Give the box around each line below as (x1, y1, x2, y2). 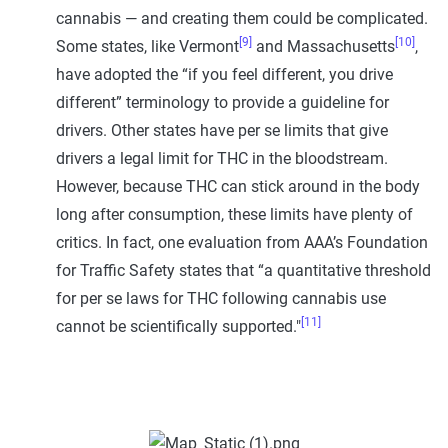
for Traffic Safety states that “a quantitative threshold (56, 260, 431, 280)
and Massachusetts (252, 36, 395, 56)
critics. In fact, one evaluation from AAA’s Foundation (56, 232, 428, 252)
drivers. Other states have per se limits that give (56, 120, 388, 140)
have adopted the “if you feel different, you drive (56, 64, 393, 84)
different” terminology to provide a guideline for (56, 92, 389, 112)
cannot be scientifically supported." (56, 316, 301, 336)
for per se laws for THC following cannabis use (56, 288, 386, 308)
